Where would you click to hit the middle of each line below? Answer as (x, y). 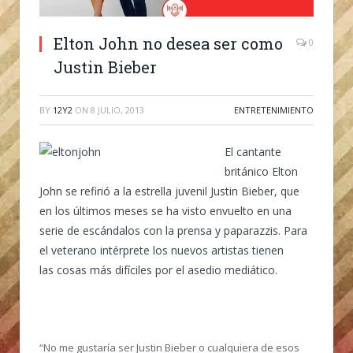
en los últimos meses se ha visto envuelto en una (165, 210)
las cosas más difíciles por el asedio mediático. (158, 269)
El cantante (253, 151)
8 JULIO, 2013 (117, 110)
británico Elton (261, 171)
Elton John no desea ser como (168, 43)
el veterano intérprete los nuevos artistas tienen (162, 250)
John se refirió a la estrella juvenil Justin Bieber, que (169, 191)
